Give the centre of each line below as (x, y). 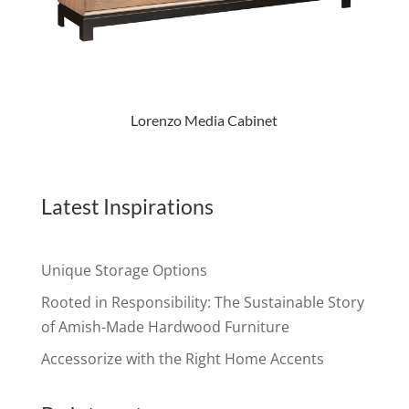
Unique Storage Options (124, 270)
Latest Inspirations (127, 206)
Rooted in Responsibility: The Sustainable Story (202, 302)
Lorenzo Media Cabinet (204, 120)
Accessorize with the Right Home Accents (182, 358)
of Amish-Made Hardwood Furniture (165, 326)
